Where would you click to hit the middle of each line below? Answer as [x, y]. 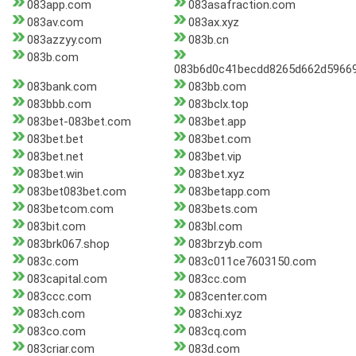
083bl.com [215, 227]
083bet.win [55, 174]
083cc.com [217, 279]
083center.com [227, 297]
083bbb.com [59, 104]
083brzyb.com [225, 244]
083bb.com [217, 87]
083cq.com [217, 332]
